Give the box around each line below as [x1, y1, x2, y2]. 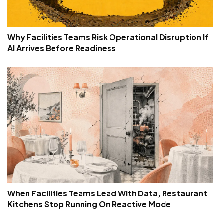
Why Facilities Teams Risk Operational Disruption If [7, 32, 209, 43]
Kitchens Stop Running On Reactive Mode [7, 198, 171, 209]
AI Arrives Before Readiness [7, 43, 116, 54]
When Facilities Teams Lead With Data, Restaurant [7, 188, 207, 198]
